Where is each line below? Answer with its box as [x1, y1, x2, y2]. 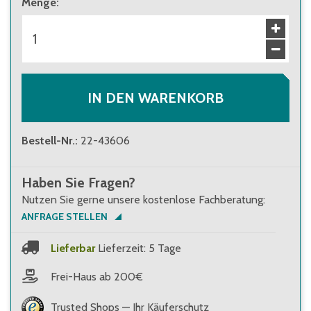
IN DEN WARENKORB [87, 90, 224, 106]
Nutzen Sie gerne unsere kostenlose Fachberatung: [22, 193, 265, 206]
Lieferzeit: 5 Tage [98, 241, 181, 255]
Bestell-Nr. [22, 134, 75, 147]
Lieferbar [51, 241, 95, 255]
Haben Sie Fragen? [22, 174, 135, 191]
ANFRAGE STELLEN [22, 210, 108, 223]
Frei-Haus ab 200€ [51, 269, 143, 283]
